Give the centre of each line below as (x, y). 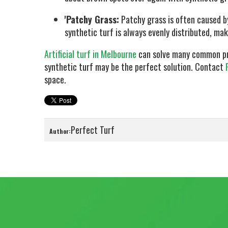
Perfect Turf (93, 130)
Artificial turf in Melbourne (90, 54)
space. (55, 79)
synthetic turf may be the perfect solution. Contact (135, 67)
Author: (60, 131)
